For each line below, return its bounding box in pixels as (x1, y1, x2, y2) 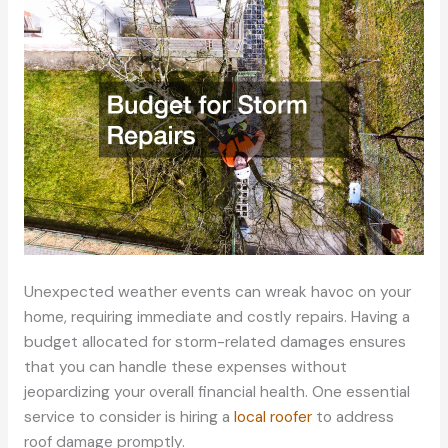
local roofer (233, 407, 312, 428)
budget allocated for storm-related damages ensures (23, 332, 406, 353)
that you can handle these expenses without (23, 357, 347, 378)
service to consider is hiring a (23, 407, 234, 428)
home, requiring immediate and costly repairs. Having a (23, 307, 410, 328)
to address (311, 407, 394, 428)
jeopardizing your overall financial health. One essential (23, 382, 410, 403)
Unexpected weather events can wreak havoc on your (23, 282, 411, 303)
